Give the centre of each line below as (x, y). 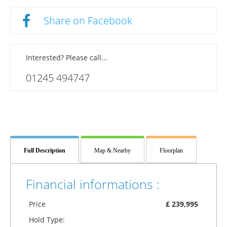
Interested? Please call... (67, 58)
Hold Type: (47, 220)
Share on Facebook (88, 21)
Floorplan (171, 151)
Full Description (45, 151)
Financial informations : (93, 184)
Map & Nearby (112, 151)
